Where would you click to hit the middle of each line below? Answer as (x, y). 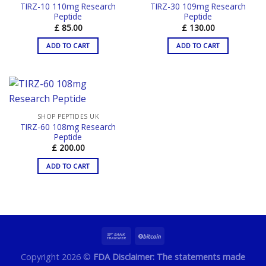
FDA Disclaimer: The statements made (169, 256)
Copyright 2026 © (57, 256)
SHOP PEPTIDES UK (68, 116)
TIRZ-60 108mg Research (68, 126)
